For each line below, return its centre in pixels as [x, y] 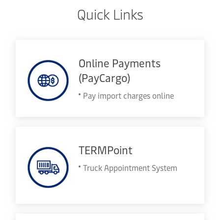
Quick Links [110, 14]
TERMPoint [106, 150]
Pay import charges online [128, 96]
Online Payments [120, 63]
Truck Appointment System [130, 168]
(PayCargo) [104, 78]
